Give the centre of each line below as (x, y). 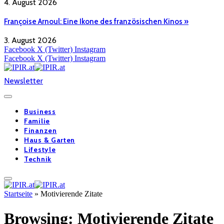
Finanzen (40, 131)
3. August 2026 (30, 40)
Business (40, 112)
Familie (37, 121)
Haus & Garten (50, 140)
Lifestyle (40, 150)
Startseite (18, 194)
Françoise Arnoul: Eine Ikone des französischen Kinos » (96, 21)
